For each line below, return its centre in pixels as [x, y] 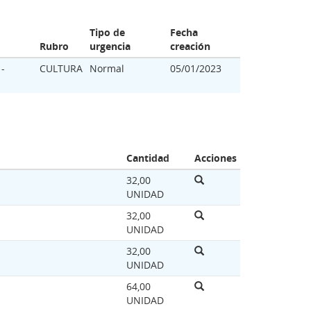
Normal [107, 68]
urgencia [110, 46]
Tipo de [107, 32]
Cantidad [148, 158]
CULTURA [61, 68]
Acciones [216, 158]
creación [190, 46]
